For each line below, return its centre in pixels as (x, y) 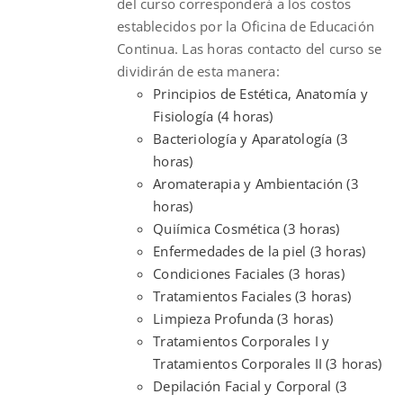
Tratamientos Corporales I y (242, 340)
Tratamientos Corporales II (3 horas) (268, 363)
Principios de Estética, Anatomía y (260, 93)
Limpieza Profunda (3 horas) (243, 318)
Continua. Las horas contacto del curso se (250, 48)
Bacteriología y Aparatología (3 (251, 138)
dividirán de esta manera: (198, 71)
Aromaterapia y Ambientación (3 (256, 183)
